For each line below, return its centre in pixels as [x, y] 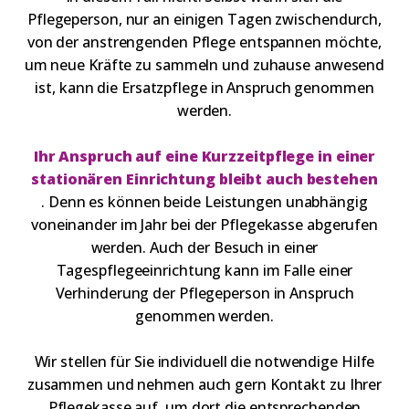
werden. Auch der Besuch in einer [204, 247]
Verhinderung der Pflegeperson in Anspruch [204, 293]
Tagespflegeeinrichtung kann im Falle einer [204, 270]
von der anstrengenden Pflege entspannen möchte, [204, 42]
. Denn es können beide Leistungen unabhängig [204, 202]
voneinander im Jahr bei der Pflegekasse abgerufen [204, 225]
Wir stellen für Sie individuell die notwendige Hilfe [204, 362]
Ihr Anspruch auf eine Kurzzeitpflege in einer [204, 156]
